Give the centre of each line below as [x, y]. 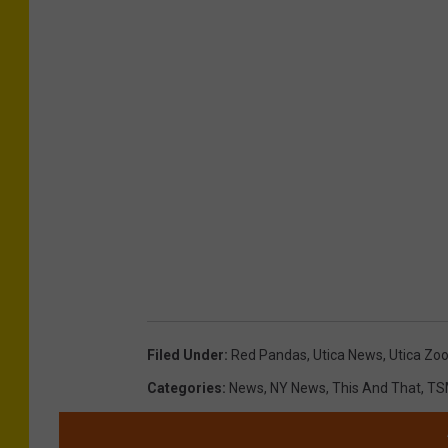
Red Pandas [269, 354]
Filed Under [185, 354]
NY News [298, 387]
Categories [184, 387]
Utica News [348, 354]
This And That [376, 387]
